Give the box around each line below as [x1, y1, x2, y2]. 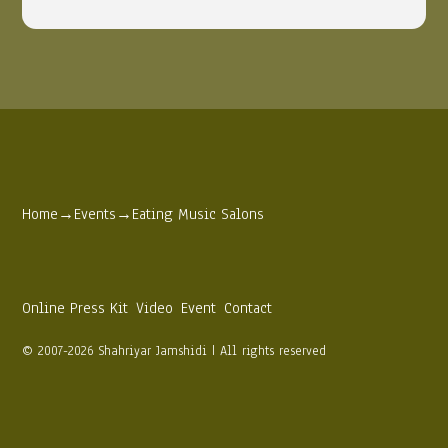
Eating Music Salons [132, 204, 265, 224]
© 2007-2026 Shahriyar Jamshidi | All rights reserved [22, 342, 327, 359]
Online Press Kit [22, 298, 129, 318]
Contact [224, 298, 273, 318]
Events [74, 204, 117, 224]
